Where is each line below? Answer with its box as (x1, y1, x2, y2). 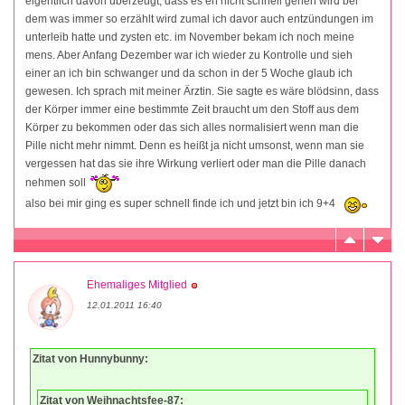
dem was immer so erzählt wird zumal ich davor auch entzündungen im (25, 12, 373, 25)
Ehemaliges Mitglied (87, 278, 187, 291)
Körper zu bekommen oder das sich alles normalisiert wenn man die (25, 120, 359, 134)
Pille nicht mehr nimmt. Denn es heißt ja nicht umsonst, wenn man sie (25, 138, 364, 152)
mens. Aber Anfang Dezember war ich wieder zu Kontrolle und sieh (25, 48, 353, 61)
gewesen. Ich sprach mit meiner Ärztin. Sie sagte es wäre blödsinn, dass (25, 84, 379, 98)
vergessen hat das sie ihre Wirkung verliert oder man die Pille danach (25, 156, 366, 170)
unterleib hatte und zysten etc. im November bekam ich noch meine (25, 30, 354, 43)
